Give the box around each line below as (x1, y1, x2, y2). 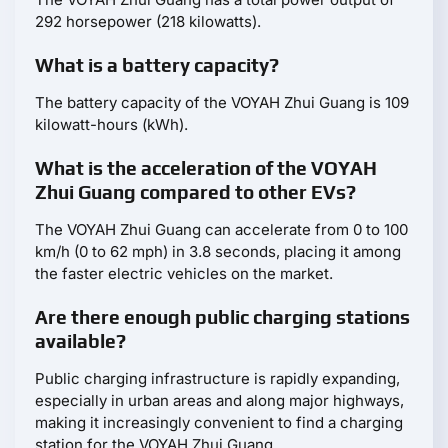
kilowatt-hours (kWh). (35, 115, 188, 135)
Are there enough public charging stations (35, 306, 410, 329)
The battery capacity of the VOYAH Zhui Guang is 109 (35, 93, 409, 113)
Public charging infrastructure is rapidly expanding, (35, 369, 400, 389)
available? (35, 330, 126, 353)
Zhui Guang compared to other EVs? (35, 181, 356, 204)
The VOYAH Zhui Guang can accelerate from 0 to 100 (35, 220, 408, 240)
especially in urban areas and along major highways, (35, 391, 404, 411)
